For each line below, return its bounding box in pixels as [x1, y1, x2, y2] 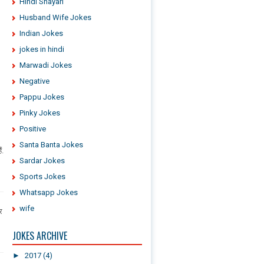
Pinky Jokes [19, 108, 60, 117]
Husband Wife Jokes [19, 13, 91, 22]
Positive [19, 124, 46, 133]
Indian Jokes [19, 29, 63, 38]
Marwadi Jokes [19, 61, 72, 70]
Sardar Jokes [19, 156, 65, 165]
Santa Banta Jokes [19, 140, 83, 149]
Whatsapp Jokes [19, 188, 78, 197]
